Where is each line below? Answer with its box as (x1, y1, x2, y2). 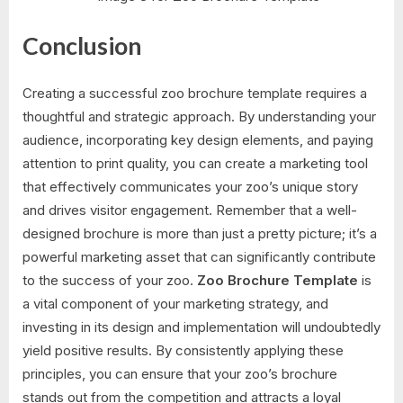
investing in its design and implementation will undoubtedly (22, 318, 381, 336)
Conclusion (22, 31, 141, 61)
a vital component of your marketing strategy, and (22, 294, 328, 312)
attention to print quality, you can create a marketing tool (22, 154, 368, 172)
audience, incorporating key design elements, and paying (22, 130, 373, 148)
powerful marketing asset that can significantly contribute (22, 247, 376, 265)
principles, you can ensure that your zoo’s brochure (22, 364, 337, 382)
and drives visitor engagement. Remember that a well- (22, 201, 357, 219)
